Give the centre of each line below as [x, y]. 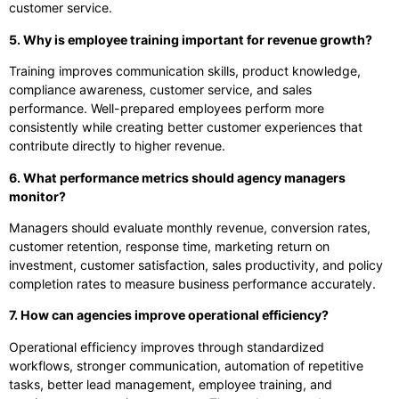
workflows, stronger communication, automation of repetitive [186, 365]
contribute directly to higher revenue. [117, 146]
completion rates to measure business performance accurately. [192, 283]
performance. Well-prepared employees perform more [167, 109]
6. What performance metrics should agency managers [177, 177]
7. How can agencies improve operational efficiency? [169, 315]
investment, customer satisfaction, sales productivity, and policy [196, 265]
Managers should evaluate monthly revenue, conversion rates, [190, 227]
